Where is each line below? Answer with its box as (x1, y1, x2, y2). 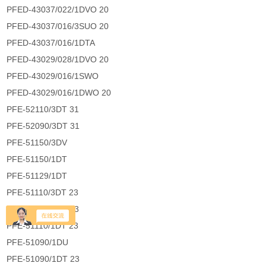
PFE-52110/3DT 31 (7, 104, 80, 115)
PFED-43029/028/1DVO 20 (7, 55, 109, 65)
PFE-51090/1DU (7, 237, 69, 248)
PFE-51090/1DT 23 (7, 254, 80, 264)
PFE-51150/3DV (7, 138, 68, 148)
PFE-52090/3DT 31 (7, 121, 80, 131)
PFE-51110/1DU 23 (7, 204, 80, 214)
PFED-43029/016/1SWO (7, 71, 99, 81)
